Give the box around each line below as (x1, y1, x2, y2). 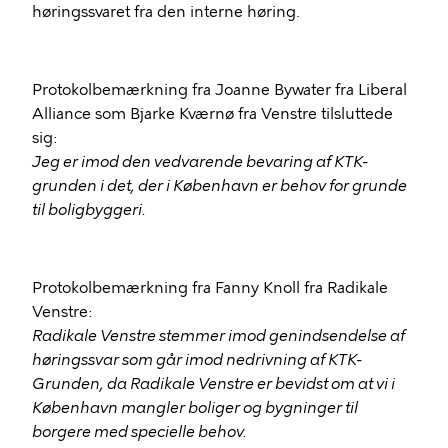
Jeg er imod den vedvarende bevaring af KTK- (32, 153, 368, 171)
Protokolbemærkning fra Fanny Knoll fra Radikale (32, 279, 388, 297)
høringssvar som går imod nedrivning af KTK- (32, 351, 362, 369)
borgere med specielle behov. (32, 423, 247, 441)
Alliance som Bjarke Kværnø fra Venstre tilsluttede (32, 105, 393, 123)
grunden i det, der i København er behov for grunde (32, 177, 407, 195)
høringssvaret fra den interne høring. (32, 3, 308, 21)
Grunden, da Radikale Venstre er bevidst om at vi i (32, 375, 395, 393)
